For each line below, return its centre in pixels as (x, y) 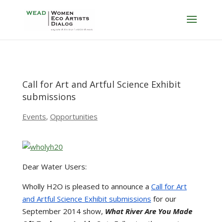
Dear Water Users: (54, 166)
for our (164, 199)
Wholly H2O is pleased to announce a (86, 186)
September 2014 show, (63, 211)
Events (34, 116)
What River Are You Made (148, 211)
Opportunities (74, 116)
